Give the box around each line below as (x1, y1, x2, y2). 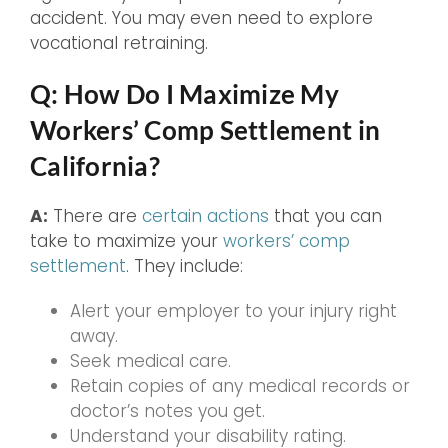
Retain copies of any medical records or (70, 374, 410, 399)
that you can (269, 204, 382, 229)
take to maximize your (30, 229, 223, 254)
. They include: (126, 254, 243, 279)
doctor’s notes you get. (70, 399, 265, 424)
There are (48, 204, 142, 229)
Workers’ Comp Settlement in (30, 114, 381, 147)
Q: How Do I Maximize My (30, 78, 339, 111)
